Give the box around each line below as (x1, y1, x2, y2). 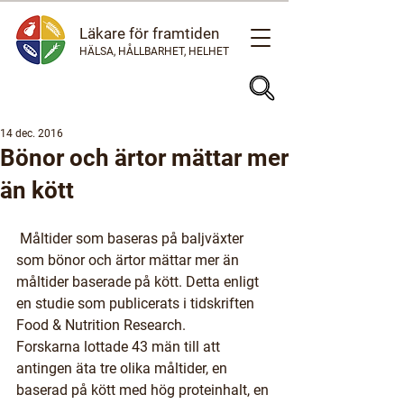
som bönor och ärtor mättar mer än (16, 252, 243, 269)
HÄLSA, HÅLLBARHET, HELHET (79, 45, 229, 58)
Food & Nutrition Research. (16, 317, 186, 334)
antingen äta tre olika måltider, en (16, 360, 231, 377)
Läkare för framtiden (79, 24, 219, 42)
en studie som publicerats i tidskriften (16, 295, 258, 312)
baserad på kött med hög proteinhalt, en (16, 381, 272, 399)
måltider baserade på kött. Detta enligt (16, 273, 262, 290)
